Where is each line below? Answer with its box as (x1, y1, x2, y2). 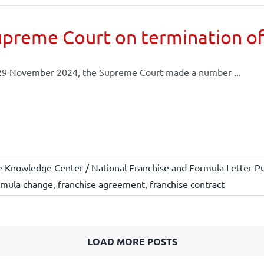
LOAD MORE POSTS (87, 235, 177, 247)
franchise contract (149, 178, 225, 190)
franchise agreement (57, 178, 145, 190)
